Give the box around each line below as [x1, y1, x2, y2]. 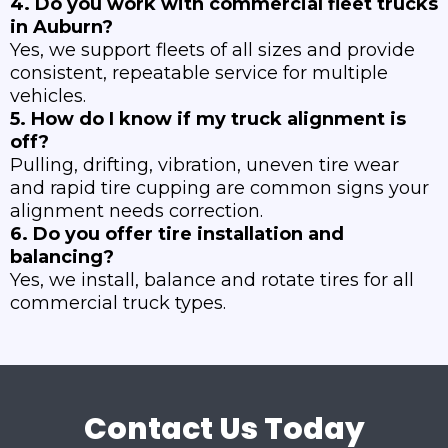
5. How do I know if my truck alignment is [10, 108, 406, 131]
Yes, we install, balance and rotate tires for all [10, 269, 414, 292]
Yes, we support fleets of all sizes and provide [10, 39, 415, 62]
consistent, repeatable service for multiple [10, 62, 388, 85]
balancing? [10, 246, 114, 269]
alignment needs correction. [10, 200, 263, 223]
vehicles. [10, 85, 86, 108]
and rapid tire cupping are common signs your [10, 177, 429, 200]
